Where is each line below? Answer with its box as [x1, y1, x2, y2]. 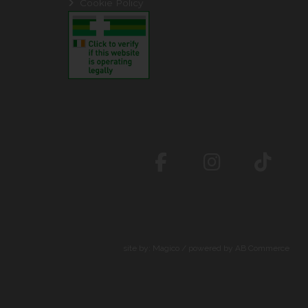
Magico [153, 243, 180, 253]
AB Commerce [235, 243, 290, 253]
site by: [123, 243, 153, 253]
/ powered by [179, 243, 236, 253]
